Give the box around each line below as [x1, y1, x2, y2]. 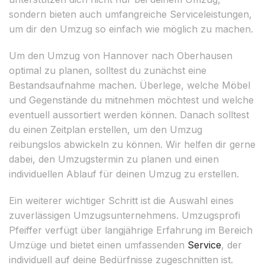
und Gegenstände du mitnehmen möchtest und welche [9, 93, 254, 106]
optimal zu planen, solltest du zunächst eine [9, 64, 206, 76]
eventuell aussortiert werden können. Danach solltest [9, 108, 249, 121]
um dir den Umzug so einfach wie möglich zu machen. [9, 22, 253, 35]
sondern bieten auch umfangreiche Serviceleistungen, [9, 8, 252, 20]
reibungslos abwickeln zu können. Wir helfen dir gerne [9, 138, 256, 150]
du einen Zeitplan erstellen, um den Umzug [9, 123, 202, 135]
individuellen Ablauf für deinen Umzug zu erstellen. [9, 167, 239, 180]
